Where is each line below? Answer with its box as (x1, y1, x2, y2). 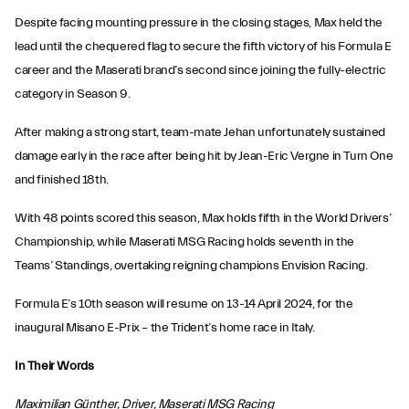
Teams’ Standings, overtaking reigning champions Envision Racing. (15, 258, 368, 273)
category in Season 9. (15, 87, 131, 101)
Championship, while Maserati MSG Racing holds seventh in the (15, 235, 355, 249)
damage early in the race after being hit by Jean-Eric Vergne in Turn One (15, 149, 393, 163)
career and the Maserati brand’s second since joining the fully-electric (15, 63, 386, 78)
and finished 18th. (15, 173, 109, 187)
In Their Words (15, 359, 94, 373)
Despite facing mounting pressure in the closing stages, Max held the (15, 16, 383, 30)
